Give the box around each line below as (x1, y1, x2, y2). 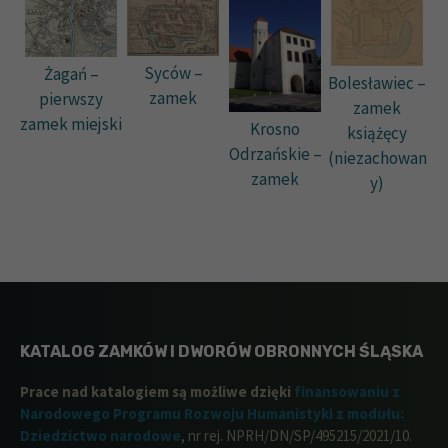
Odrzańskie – (228, 143, 322, 166)
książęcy (347, 122, 407, 145)
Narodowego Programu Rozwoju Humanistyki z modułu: (20, 403, 404, 423)
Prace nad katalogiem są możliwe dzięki (20, 381, 294, 401)
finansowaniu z (294, 381, 400, 401)
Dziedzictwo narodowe (20, 425, 181, 445)
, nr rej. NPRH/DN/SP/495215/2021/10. (181, 425, 412, 445)
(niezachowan (327, 147, 427, 170)
